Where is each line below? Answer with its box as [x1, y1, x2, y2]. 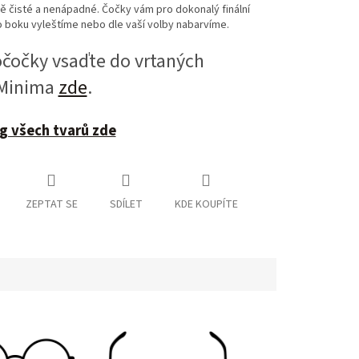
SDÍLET [109, 196, 143, 213]
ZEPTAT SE [25, 196, 78, 213]
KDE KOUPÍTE [174, 196, 238, 213]
